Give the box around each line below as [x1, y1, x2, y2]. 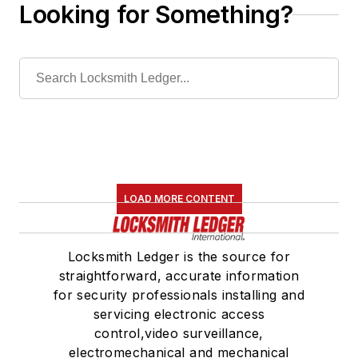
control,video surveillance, [94, 325, 264, 342]
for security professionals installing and [53, 287, 305, 304]
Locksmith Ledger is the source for [67, 249, 291, 265]
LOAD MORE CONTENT [123, 193, 235, 205]
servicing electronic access [93, 306, 265, 323]
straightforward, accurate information [58, 268, 300, 284]
